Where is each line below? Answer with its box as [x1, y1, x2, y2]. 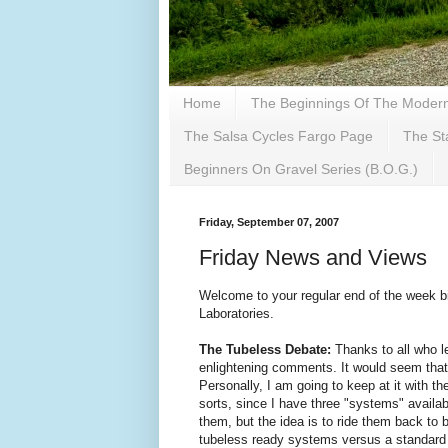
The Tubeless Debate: [199, 342, 335, 358]
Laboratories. [199, 306, 274, 322]
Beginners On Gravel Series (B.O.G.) [184, 160, 418, 177]
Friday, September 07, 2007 [199, 216, 339, 229]
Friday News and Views [199, 244, 427, 270]
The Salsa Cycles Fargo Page [184, 128, 373, 145]
